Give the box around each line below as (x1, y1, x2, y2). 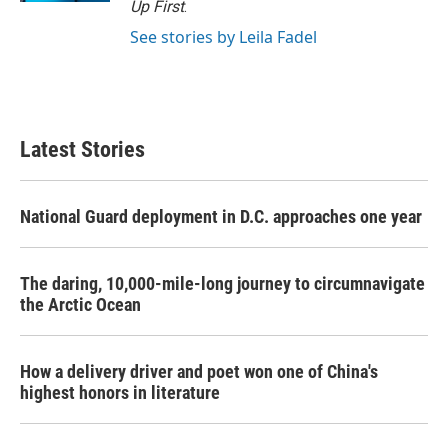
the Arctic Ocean (20, 294, 141, 315)
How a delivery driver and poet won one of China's (20, 361, 378, 382)
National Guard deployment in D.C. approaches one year (20, 206, 422, 227)
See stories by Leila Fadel (130, 26, 317, 48)
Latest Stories (20, 137, 145, 162)
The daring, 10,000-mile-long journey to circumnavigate (20, 273, 425, 294)
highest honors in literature (20, 382, 220, 403)
